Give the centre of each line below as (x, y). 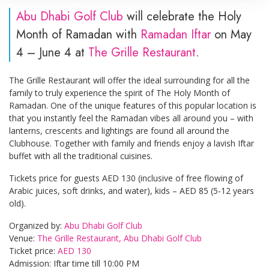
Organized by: (37, 225)
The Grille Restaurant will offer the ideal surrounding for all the (129, 80)
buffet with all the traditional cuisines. (81, 156)
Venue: (23, 238)
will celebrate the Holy (182, 16)
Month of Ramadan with (78, 34)
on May (231, 34)
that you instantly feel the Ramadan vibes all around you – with (131, 118)
